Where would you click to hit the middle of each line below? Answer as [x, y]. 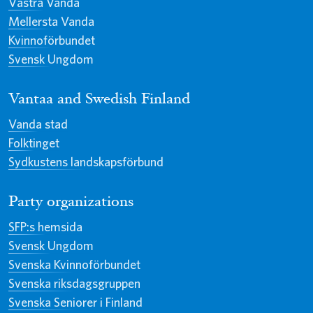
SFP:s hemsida [45, 227]
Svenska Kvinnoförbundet [74, 265]
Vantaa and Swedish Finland [99, 100]
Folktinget [34, 143]
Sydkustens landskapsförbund [86, 162]
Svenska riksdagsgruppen [74, 284]
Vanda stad [38, 124]
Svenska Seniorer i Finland [75, 303]
